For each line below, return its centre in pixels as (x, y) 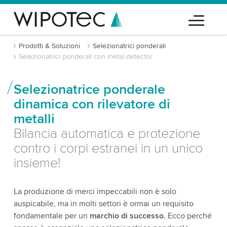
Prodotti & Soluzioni (49, 46)
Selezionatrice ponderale (89, 89)
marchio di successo (126, 216)
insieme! (37, 163)
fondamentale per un (51, 216)
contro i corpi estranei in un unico (108, 148)
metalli (34, 119)
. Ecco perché (187, 216)
